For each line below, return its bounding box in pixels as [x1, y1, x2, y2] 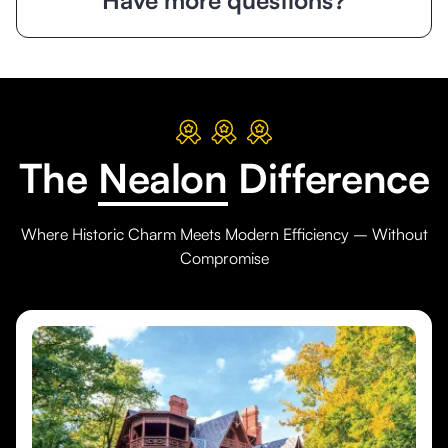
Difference [227, 153, 430, 204]
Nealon [98, 153, 228, 204]
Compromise [179, 248, 269, 269]
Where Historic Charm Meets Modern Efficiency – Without [20, 224, 428, 245]
